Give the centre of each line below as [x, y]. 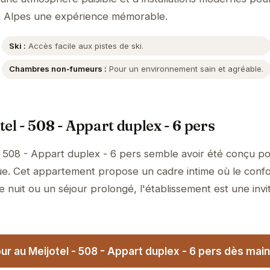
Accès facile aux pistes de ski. [85, 46]
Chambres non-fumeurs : [58, 69]
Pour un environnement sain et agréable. [185, 69]
